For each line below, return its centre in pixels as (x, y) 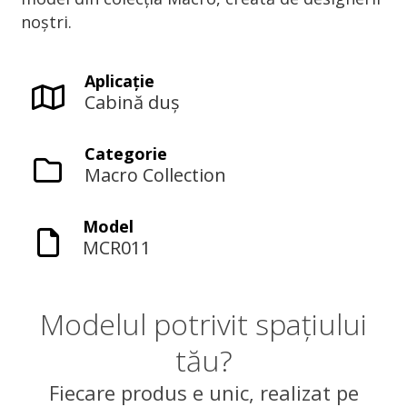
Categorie (125, 154)
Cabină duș (132, 102)
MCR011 (116, 248)
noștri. (46, 22)
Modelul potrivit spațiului (203, 324)
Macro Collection (155, 175)
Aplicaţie (119, 81)
